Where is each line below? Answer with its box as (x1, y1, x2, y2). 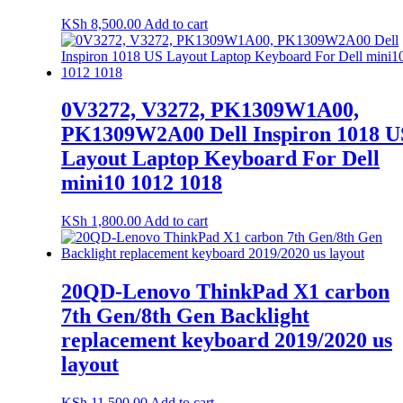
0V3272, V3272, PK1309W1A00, (61, 98, 359, 122)
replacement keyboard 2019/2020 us (61, 328, 392, 353)
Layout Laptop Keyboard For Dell (61, 147, 380, 171)
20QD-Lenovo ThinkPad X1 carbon (61, 280, 390, 304)
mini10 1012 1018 (61, 171, 222, 195)
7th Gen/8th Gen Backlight (61, 304, 309, 328)
